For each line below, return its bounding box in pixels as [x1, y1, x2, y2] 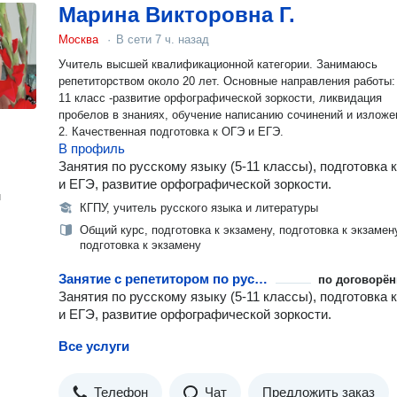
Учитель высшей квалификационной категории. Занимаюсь [58, 58, 378, 71]
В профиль [58, 141, 125, 156]
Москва [58, 33, 98, 46]
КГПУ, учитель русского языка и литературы [80, 201, 318, 214]
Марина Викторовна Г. [58, 3, 295, 27]
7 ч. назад [155, 33, 209, 46]
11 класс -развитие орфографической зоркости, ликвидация [58, 91, 382, 105]
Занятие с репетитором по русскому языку [254, 271, 268, 286]
